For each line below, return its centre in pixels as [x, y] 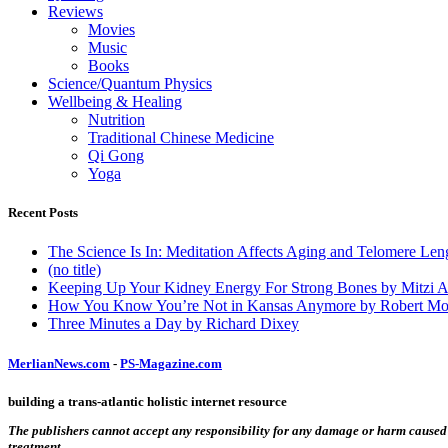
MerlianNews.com [59, 363]
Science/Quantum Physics [130, 84]
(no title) [74, 270]
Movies [111, 30]
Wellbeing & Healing [115, 102]
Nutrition [116, 120]
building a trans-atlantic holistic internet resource [147, 401]
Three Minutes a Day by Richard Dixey [173, 324]
